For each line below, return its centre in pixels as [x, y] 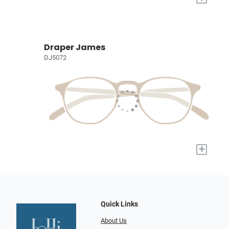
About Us [114, 221]
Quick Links [120, 204]
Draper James [75, 47]
